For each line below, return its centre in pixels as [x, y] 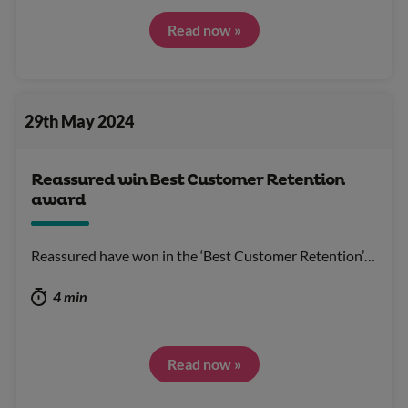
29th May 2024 [79, 121]
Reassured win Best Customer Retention [188, 181]
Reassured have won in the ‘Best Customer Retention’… [203, 256]
